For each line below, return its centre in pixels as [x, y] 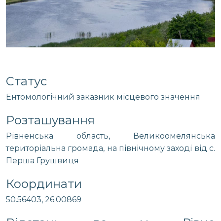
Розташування [50, 120]
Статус [26, 81]
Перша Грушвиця [42, 161]
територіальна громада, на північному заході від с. [110, 148]
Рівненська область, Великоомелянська [110, 136]
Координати [44, 184]
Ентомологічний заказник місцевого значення [103, 97]
